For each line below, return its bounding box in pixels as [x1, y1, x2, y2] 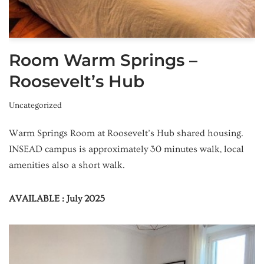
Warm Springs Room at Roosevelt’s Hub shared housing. [9, 127, 243, 138]
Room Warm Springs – [9, 49, 197, 70]
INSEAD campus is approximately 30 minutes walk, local [9, 143, 244, 154]
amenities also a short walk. [9, 159, 125, 170]
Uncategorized [9, 100, 62, 110]
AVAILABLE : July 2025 [9, 193, 105, 204]
